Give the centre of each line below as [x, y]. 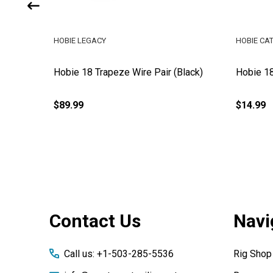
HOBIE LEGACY [80, 41]
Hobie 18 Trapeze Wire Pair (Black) [128, 72]
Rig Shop [252, 253]
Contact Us [95, 221]
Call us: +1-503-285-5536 [119, 253]
